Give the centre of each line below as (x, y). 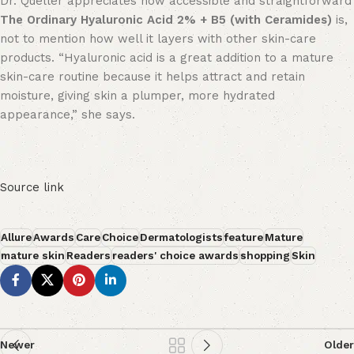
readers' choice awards (175, 255)
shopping (265, 255)
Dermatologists (181, 237)
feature (244, 237)
